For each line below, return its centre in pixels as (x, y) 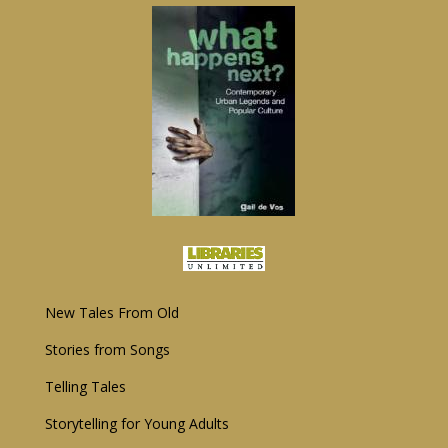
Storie (63, 349)
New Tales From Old (111, 312)
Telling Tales (85, 386)
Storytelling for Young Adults (136, 423)
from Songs (129, 349)
